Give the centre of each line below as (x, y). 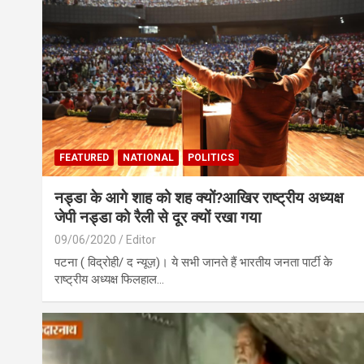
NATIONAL (148, 157)
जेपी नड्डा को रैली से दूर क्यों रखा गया (158, 217)
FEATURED (84, 157)
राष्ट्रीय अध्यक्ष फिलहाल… (109, 279)
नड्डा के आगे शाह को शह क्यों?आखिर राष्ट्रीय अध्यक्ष (199, 197)
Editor (141, 239)
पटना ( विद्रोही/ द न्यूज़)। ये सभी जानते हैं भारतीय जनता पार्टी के (193, 262)
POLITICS (211, 157)
